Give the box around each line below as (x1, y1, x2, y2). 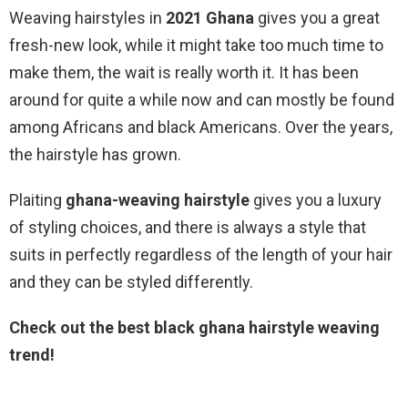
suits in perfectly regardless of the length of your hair (9, 245, 393, 265)
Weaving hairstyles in (9, 8, 166, 28)
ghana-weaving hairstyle (66, 190, 250, 210)
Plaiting (9, 190, 66, 210)
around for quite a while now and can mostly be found (9, 90, 394, 110)
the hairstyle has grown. (9, 145, 181, 165)
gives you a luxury (250, 190, 382, 210)
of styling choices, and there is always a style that (9, 218, 366, 238)
